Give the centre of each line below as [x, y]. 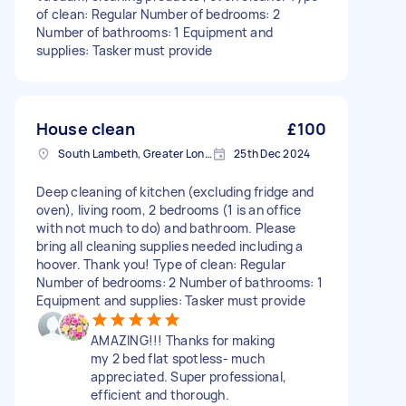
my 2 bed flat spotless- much [178, 358]
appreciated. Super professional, [188, 377]
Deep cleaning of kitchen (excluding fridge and [175, 192]
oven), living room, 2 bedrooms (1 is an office [169, 210]
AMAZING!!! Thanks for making [183, 340]
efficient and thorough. [160, 395]
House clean [86, 129]
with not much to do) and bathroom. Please [166, 228]
